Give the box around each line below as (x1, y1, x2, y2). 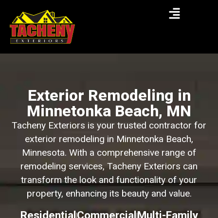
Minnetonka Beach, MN (27, 102, 191, 120)
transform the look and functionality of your (21, 174, 197, 185)
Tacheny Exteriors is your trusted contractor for (12, 120, 206, 131)
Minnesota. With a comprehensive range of (22, 147, 196, 158)
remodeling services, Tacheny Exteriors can (20, 161, 198, 172)
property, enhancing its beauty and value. (26, 188, 192, 199)
